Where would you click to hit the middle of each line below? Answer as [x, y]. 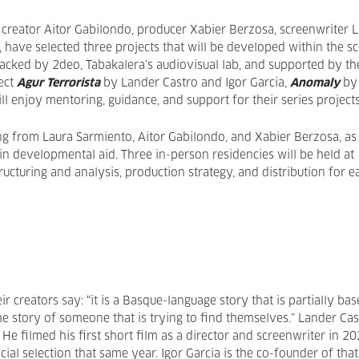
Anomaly [315, 83]
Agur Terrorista [58, 83]
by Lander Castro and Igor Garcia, [195, 83]
